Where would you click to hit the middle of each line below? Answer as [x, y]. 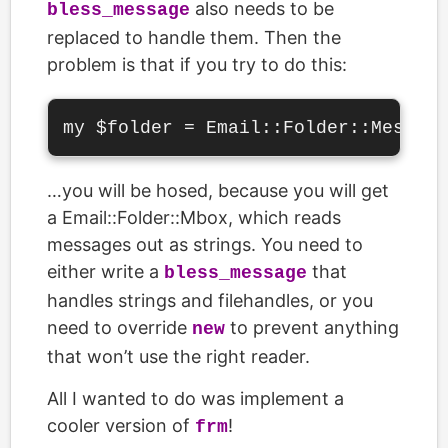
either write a [105, 271]
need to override [119, 327]
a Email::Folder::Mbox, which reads [194, 217]
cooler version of [121, 425]
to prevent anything [312, 327]
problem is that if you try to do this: [197, 64]
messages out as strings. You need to [205, 244]
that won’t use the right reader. [178, 356]
